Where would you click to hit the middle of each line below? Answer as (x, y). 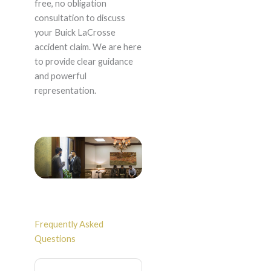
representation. (65, 91)
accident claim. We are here (88, 47)
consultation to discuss (80, 18)
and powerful (60, 76)
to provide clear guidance (83, 62)
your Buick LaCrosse (75, 33)
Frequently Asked (69, 224)
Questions (55, 239)
